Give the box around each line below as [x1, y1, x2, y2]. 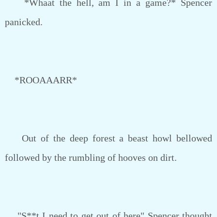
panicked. [5, 16, 43, 27]
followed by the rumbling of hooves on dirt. [5, 152, 177, 163]
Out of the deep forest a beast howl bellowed [5, 133, 212, 143]
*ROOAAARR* [5, 75, 77, 85]
